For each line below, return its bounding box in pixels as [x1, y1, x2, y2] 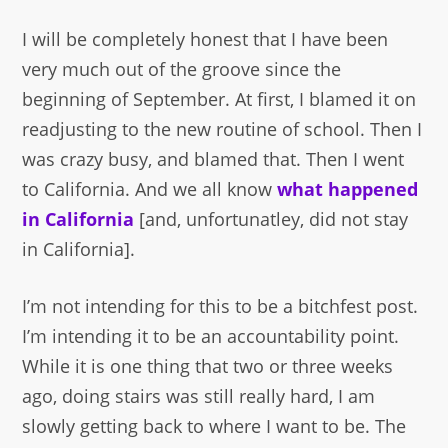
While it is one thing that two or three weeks [22, 353, 394, 378]
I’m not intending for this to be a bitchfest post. [22, 293, 419, 318]
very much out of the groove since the [22, 56, 342, 81]
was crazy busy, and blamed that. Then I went [22, 146, 405, 171]
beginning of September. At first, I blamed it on [22, 86, 417, 111]
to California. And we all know [22, 176, 278, 201]
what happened [277, 176, 419, 201]
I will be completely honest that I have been [22, 26, 389, 51]
